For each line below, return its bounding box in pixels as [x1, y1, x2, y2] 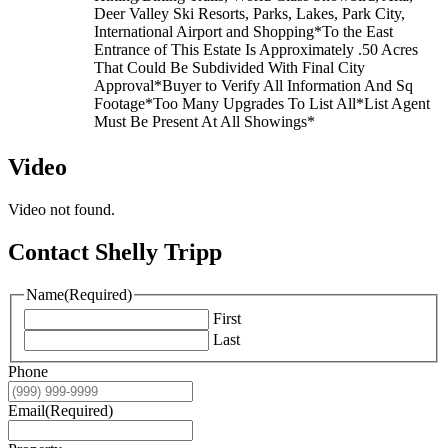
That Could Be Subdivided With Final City [94, 58, 365, 76]
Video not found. [8, 200, 115, 218]
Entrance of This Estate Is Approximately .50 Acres [94, 40, 418, 58]
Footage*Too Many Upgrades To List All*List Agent [94, 94, 430, 112]
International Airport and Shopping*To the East [94, 22, 393, 40]
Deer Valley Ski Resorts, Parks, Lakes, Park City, [94, 4, 405, 22]
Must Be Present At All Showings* [94, 112, 315, 130]
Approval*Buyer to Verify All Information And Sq [94, 76, 413, 94]
